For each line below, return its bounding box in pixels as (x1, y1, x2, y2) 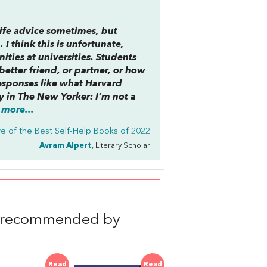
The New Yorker (18, 92, 90, 102)
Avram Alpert (39, 142, 92, 150)
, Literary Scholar (92, 142, 150, 150)
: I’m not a (90, 92, 136, 102)
